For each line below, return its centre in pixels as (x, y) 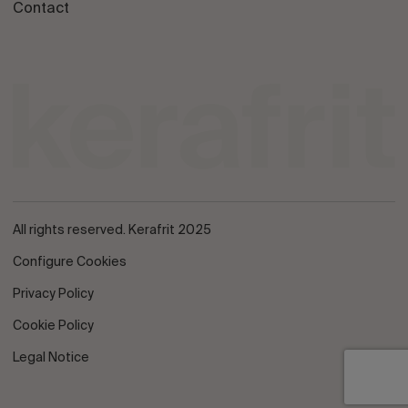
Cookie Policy (53, 326)
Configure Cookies (70, 262)
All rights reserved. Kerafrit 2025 (112, 230)
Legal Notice (51, 357)
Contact (41, 10)
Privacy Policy (53, 294)
